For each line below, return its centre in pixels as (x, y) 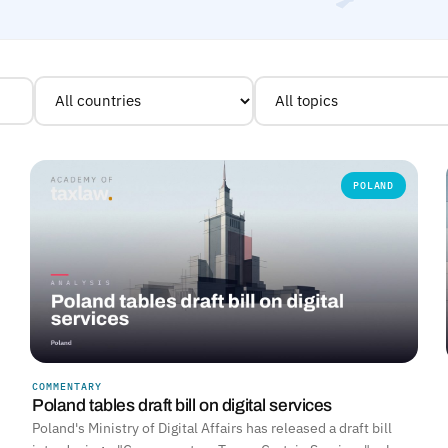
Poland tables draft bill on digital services (182, 406)
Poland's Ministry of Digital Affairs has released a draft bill (212, 428)
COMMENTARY (67, 387)
